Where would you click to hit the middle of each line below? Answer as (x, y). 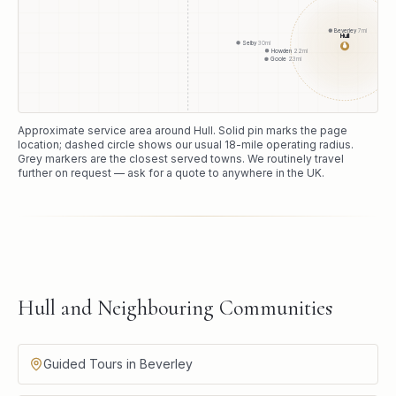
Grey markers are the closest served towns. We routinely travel (181, 159)
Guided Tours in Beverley (118, 364)
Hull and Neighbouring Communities (175, 308)
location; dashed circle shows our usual (121, 145)
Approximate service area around (106, 131)
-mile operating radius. (295, 145)
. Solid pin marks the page (280, 131)
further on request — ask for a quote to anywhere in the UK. (171, 173)
